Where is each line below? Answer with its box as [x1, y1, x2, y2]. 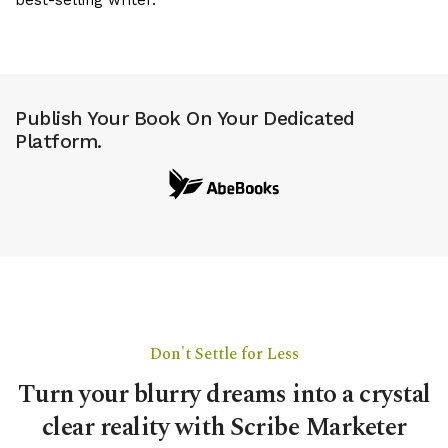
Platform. [15, 130, 102, 154]
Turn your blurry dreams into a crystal [17, 374, 431, 414]
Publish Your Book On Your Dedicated [15, 107, 355, 131]
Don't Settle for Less [149, 341, 299, 366]
